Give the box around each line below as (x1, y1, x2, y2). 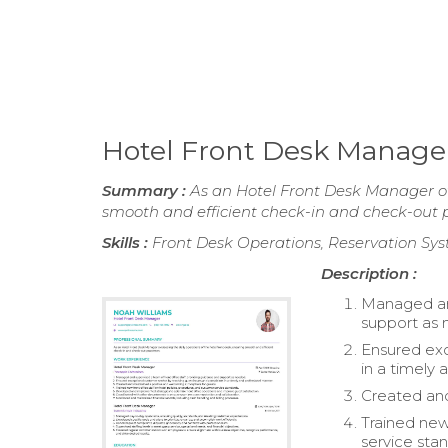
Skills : (102, 233, 152, 252)
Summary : (102, 181, 190, 200)
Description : (321, 264, 418, 283)
